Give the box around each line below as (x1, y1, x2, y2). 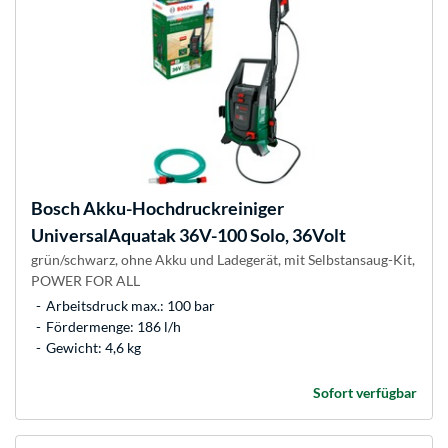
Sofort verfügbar (313, 384, 417, 402)
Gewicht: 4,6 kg (46, 339, 141, 357)
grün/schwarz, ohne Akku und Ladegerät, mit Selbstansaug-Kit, (31, 251, 415, 269)
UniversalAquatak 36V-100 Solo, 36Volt (31, 224, 346, 247)
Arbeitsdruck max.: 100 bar (46, 297, 215, 315)
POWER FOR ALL (31, 272, 140, 290)
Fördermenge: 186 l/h (46, 318, 181, 336)
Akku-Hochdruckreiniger (80, 197, 284, 220)
